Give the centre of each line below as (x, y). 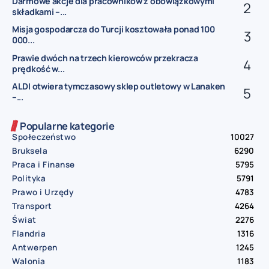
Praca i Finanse (44, 164)
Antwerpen (35, 247)
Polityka (29, 178)
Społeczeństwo (44, 137)
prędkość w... (38, 68)
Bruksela (30, 150)
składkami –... (40, 12)
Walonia (29, 261)
